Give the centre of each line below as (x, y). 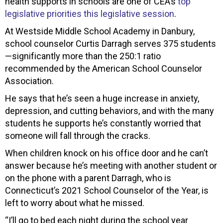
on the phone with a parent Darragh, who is (88, 178)
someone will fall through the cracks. (78, 135)
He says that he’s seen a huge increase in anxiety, (102, 98)
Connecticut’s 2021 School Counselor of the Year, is (107, 190)
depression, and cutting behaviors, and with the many (110, 111)
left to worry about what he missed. (75, 203)
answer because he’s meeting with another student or (111, 165)
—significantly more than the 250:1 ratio (83, 56)
